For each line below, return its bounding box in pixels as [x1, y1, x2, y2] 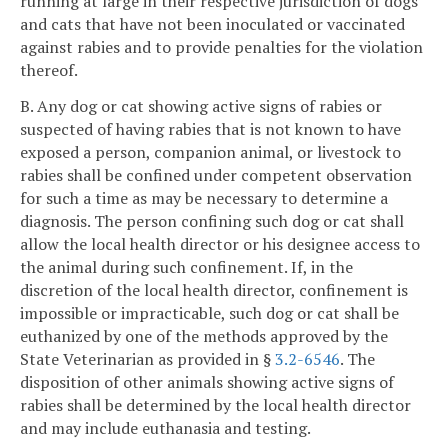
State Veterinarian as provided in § [20, 347, 275, 370]
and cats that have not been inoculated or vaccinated [20, 13, 405, 36]
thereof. [20, 59, 78, 82]
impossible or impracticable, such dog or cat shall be [20, 301, 399, 324]
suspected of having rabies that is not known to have [20, 117, 401, 140]
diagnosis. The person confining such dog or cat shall [20, 209, 404, 232]
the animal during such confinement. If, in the [20, 255, 353, 278]
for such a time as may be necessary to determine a [20, 186, 388, 209]
